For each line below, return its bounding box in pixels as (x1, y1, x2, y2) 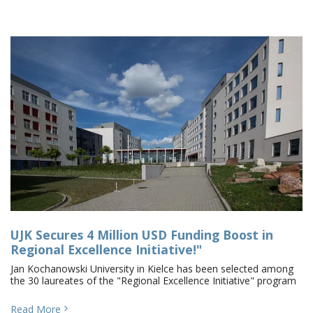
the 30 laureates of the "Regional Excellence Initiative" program (10, 274, 296, 287)
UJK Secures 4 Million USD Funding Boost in (10, 226, 273, 243)
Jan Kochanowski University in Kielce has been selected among (10, 262, 293, 275)
